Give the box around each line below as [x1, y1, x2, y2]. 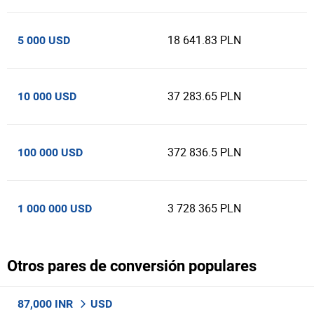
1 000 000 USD [18, 202, 92, 215]
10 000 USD [18, 90, 76, 103]
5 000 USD [18, 34, 70, 47]
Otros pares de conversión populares [7, 257, 257, 275]
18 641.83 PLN [168, 32, 241, 48]
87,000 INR [18, 297, 76, 310]
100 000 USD [18, 146, 83, 159]
